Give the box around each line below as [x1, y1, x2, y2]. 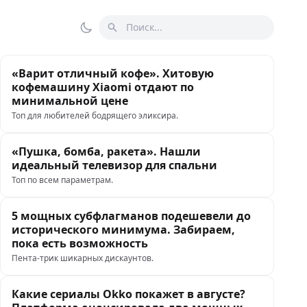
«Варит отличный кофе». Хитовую [12, 66, 214, 81]
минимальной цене [12, 93, 131, 108]
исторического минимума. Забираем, [12, 222, 235, 237]
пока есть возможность [12, 236, 148, 251]
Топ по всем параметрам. [12, 174, 113, 186]
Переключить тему [85, 27, 188, 42]
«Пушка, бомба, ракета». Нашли [12, 144, 201, 159]
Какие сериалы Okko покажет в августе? [12, 286, 245, 302]
